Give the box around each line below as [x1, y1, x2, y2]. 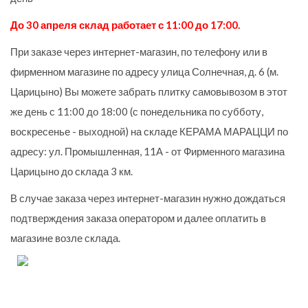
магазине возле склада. [10, 232, 120, 245]
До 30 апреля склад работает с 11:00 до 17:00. [10, 19, 240, 32]
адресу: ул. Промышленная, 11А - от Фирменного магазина [10, 145, 285, 158]
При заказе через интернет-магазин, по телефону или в [10, 45, 267, 58]
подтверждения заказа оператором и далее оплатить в [10, 212, 266, 225]
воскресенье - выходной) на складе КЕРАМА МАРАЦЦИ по [10, 125, 288, 138]
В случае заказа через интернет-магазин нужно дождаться [10, 192, 285, 205]
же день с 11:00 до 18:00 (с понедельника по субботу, [10, 105, 263, 118]
